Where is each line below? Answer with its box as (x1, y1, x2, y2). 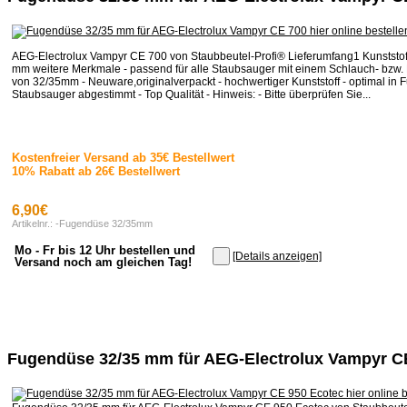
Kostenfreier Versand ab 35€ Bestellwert (12, 151, 234, 165)
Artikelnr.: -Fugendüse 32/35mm (12, 218, 153, 230)
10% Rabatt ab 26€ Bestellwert (12, 164, 180, 179)
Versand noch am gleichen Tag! (15, 255, 192, 270)
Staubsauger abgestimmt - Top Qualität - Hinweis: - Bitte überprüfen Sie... (12, 88, 371, 102)
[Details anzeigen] (233, 250, 322, 263)
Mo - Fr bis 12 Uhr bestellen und (15, 243, 195, 258)
